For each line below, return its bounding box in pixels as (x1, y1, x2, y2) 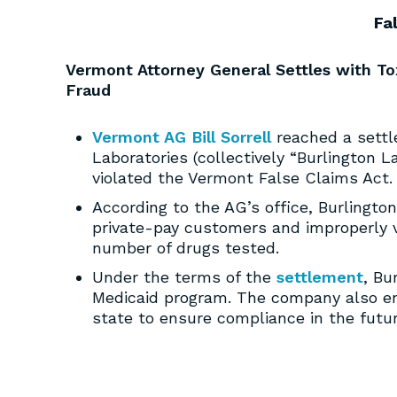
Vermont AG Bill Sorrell (92, 128, 271, 146)
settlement (276, 268, 363, 286)
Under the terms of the (92, 268, 276, 286)
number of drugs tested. (92, 238, 279, 257)
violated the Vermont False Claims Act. (92, 168, 393, 187)
